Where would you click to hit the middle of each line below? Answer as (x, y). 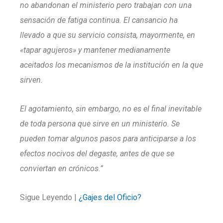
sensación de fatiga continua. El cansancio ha (99, 20)
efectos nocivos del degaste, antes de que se (97, 154)
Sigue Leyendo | (49, 197)
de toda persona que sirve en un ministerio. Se (100, 124)
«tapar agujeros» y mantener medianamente (95, 50)
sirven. (31, 80)
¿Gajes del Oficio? (110, 197)
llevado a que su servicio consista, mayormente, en (108, 35)
